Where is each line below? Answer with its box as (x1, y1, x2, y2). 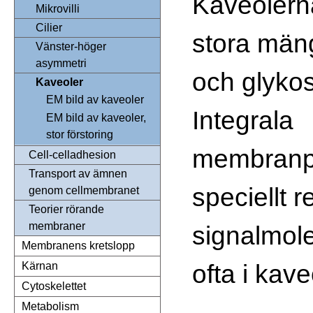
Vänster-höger (36, 41, 106, 53)
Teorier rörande (29, 203, 104, 216)
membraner (29, 220, 85, 233)
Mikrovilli (36, 3, 80, 15)
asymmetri (36, 57, 87, 70)
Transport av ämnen (29, 168, 127, 180)
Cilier (36, 22, 62, 34)
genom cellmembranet (29, 184, 139, 197)
